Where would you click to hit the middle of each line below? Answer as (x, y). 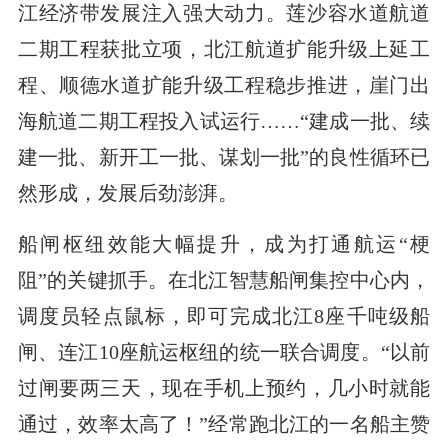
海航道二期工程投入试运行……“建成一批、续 (224, 121)
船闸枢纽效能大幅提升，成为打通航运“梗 (224, 244)
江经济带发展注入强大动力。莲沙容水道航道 (224, 13)
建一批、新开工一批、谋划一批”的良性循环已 (224, 157)
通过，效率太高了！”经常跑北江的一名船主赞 (224, 424)
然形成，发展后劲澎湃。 (127, 193)
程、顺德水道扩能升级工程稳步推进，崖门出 (224, 85)
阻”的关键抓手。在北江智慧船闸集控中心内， (224, 280)
